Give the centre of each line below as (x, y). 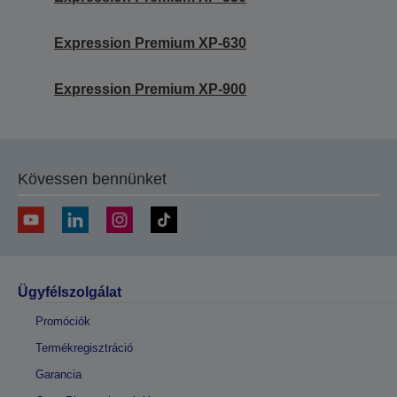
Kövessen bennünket (92, 179)
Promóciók (63, 321)
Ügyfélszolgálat (70, 292)
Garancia (58, 374)
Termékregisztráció (84, 347)
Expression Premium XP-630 (150, 43)
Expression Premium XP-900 (150, 89)
